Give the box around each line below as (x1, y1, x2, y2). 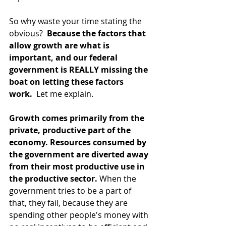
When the (97, 173, 138, 184)
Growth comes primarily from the (9, 112, 146, 124)
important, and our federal (9, 52, 120, 63)
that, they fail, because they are (9, 197, 130, 208)
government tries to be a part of (9, 185, 133, 196)
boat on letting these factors (9, 76, 126, 87)
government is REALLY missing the (9, 64, 150, 75)
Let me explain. (34, 88, 93, 99)
